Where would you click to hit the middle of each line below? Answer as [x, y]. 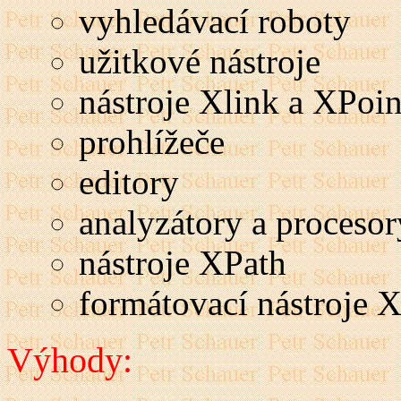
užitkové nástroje [200, 62]
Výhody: [70, 361]
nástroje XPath [183, 263]
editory [129, 183]
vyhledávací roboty [215, 21]
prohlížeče [152, 142]
